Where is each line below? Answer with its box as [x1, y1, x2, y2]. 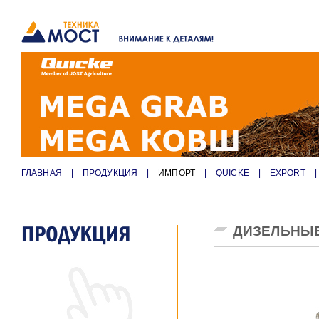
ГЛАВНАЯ [21, 168, 62, 178]
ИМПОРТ [158, 168, 195, 178]
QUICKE [216, 168, 249, 178]
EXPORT [269, 168, 305, 178]
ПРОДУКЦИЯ [82, 168, 138, 178]
